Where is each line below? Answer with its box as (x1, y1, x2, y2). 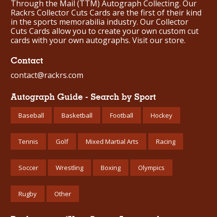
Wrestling (56, 163, 83, 172)
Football (110, 111, 133, 120)
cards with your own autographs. (11, 35, 132, 46)
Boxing (101, 163, 121, 172)
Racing (156, 137, 175, 146)
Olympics (138, 163, 165, 172)
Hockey (151, 111, 172, 120)
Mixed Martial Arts (86, 137, 139, 146)
